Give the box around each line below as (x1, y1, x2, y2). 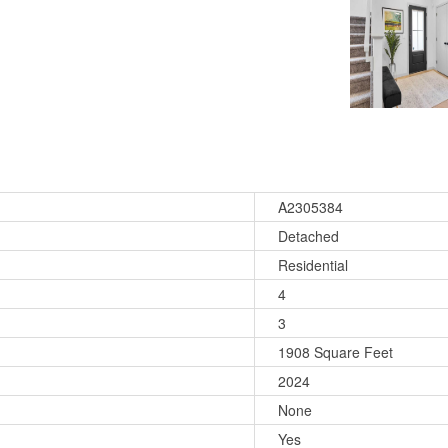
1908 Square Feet (278, 342, 394, 363)
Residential (278, 255, 349, 276)
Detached (278, 226, 340, 247)
